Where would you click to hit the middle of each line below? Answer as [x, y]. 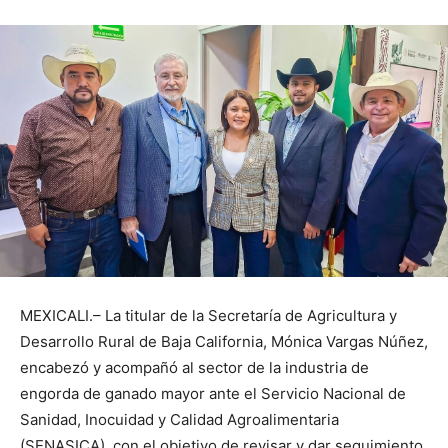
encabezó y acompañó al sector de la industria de [194, 368]
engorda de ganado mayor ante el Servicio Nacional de [213, 394]
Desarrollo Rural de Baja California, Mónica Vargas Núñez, [224, 342]
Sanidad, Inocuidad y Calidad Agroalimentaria [179, 420]
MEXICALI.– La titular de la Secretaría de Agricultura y [208, 316]
